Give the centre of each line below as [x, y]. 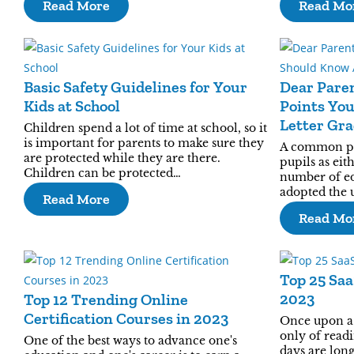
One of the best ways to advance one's [130, 341]
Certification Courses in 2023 [126, 318]
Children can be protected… [102, 173]
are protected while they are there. [122, 158]
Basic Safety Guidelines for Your [136, 87]
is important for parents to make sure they [144, 143]
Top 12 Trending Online [106, 299]
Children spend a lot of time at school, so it [145, 128]
